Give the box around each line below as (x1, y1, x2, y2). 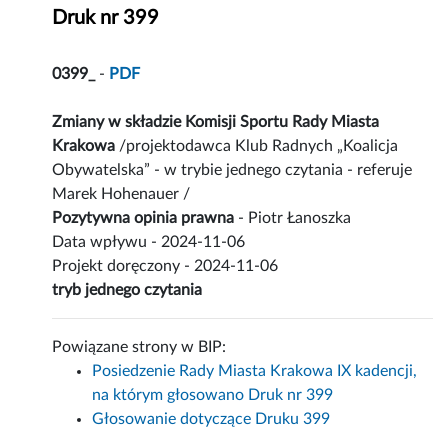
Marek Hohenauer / (52, 186, 191, 203)
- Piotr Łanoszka (234, 210, 352, 227)
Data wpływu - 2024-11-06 (52, 234, 246, 251)
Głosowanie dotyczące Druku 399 (92, 411, 331, 428)
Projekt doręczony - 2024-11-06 (52, 258, 279, 275)
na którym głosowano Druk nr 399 (92, 387, 334, 404)
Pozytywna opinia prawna (52, 210, 235, 227)
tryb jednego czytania (52, 282, 203, 299)
